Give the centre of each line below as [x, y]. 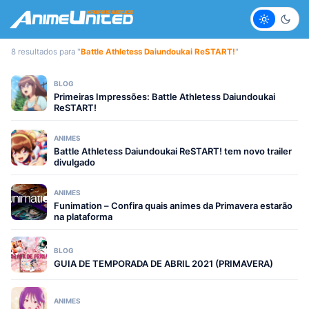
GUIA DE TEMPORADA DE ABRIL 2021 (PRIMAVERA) [163, 263]
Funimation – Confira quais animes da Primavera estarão [173, 206]
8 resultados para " [46, 52]
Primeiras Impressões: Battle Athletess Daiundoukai [165, 97]
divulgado [74, 162]
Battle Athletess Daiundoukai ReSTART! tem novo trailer [173, 151]
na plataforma [83, 217]
